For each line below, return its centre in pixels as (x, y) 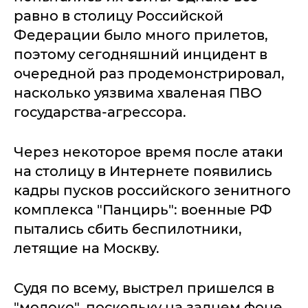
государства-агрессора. (100, 112)
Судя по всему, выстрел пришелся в (144, 288)
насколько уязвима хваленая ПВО (138, 92)
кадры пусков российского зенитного (152, 190)
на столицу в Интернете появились (143, 171)
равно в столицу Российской (119, 15)
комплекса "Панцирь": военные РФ (143, 209)
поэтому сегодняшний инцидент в (141, 54)
